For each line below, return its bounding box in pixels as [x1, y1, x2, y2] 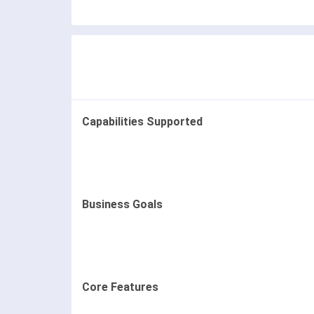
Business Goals [82, 197, 163, 211]
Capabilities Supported [82, 114, 203, 128]
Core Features [82, 280, 158, 294]
